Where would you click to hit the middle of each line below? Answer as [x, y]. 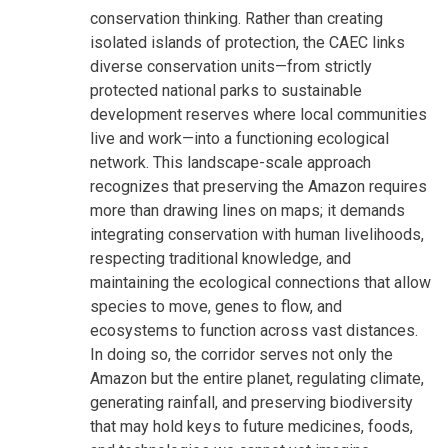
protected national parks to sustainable [226, 90]
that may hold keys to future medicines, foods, [251, 426]
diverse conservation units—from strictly [231, 66]
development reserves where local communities [258, 114]
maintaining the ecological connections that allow [260, 282]
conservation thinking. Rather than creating [236, 18]
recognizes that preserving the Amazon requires [258, 186]
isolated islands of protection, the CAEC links [247, 42]
